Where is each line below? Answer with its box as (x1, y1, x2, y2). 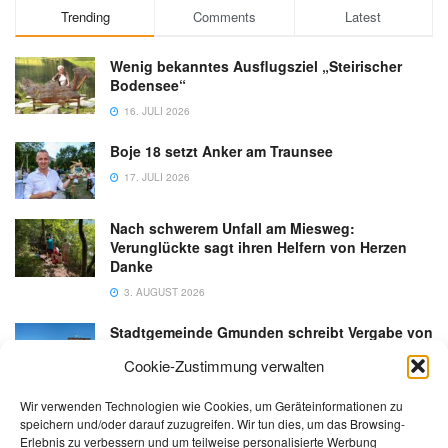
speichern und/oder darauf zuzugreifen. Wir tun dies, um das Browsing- (20, 415, 405, 432)
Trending (60, 7, 110, 27)
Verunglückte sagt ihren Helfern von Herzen (110, 237, 407, 258)
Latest (345, 7, 382, 27)
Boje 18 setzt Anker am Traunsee (110, 141, 333, 162)
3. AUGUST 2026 (121, 285, 205, 300)
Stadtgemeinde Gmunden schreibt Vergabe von (110, 322, 433, 343)
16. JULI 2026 (121, 104, 190, 119)
